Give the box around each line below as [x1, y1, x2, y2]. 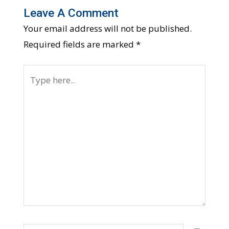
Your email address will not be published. [23, 22, 192, 34]
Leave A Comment [23, 6, 119, 20]
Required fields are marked [23, 38, 136, 50]
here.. [22, 82, 45, 95]
